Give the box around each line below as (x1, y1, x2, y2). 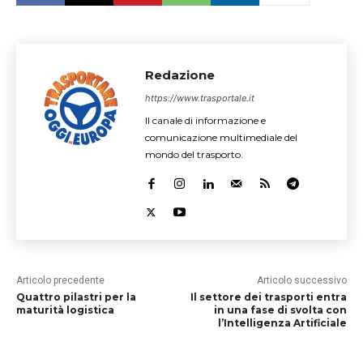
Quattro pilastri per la (16, 290, 136, 303)
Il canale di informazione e (145, 113, 266, 126)
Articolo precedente (16, 274, 105, 286)
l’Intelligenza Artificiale (217, 316, 347, 329)
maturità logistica (16, 303, 114, 316)
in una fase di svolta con (213, 303, 347, 316)
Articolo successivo (256, 274, 347, 286)
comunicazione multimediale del (145, 130, 297, 143)
